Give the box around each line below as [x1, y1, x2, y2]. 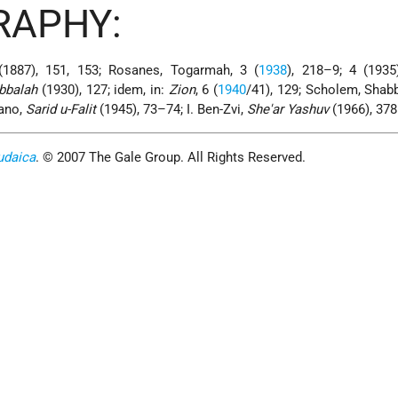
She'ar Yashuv [247, 101, 330, 118]
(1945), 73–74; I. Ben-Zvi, [96, 101, 248, 118]
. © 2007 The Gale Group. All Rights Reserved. [36, 149, 306, 166]
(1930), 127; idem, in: [37, 82, 169, 99]
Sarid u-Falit [26, 101, 97, 118]
